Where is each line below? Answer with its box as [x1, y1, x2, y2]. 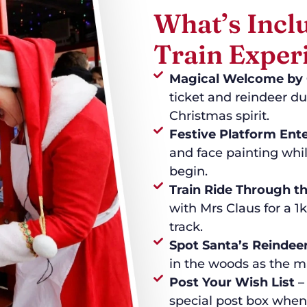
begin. [169, 164, 208, 180]
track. [169, 219, 203, 235]
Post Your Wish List [169, 275, 295, 291]
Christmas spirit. [169, 108, 269, 124]
